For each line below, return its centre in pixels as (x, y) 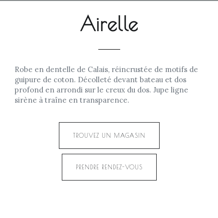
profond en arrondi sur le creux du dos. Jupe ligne (101, 90)
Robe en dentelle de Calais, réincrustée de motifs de (106, 69)
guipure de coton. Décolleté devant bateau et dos (100, 80)
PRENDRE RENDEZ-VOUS (109, 167)
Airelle (109, 24)
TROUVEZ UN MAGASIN (109, 135)
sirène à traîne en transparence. (72, 100)
